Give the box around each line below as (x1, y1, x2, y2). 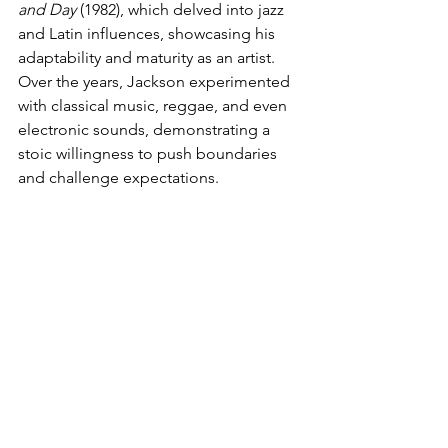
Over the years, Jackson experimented (18, 72, 294, 91)
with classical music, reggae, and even (18, 96, 291, 115)
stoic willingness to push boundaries (18, 144, 281, 163)
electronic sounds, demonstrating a (18, 120, 274, 139)
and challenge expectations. (18, 168, 219, 187)
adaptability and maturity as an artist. (18, 48, 279, 67)
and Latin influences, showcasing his (18, 24, 279, 43)
